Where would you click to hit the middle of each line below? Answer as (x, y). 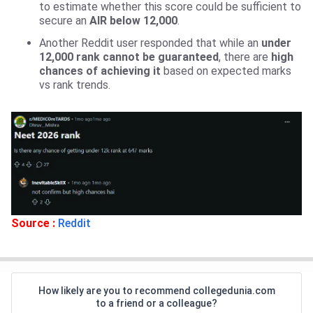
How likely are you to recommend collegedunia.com (156, 291)
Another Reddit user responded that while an (150, 43)
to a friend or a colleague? (156, 304)
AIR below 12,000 (133, 20)
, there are (245, 57)
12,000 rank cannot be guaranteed (129, 57)
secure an (64, 20)
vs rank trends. (75, 85)
